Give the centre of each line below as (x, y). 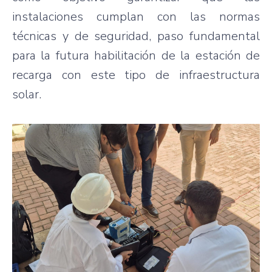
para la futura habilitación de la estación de (136, 55)
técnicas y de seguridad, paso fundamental (136, 36)
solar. (28, 94)
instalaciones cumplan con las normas (136, 16)
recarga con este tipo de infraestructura (136, 75)
